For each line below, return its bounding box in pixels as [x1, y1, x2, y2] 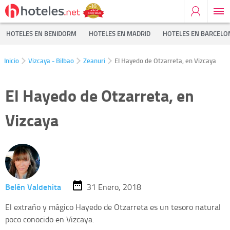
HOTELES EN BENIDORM [6, 29, 76, 38]
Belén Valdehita [5, 180, 61, 193]
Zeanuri [83, 56, 105, 65]
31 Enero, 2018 [87, 181, 142, 193]
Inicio [4, 56, 19, 65]
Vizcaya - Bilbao [28, 56, 74, 65]
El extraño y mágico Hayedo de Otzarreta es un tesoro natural [5, 201, 221, 213]
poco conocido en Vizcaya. [5, 214, 94, 225]
